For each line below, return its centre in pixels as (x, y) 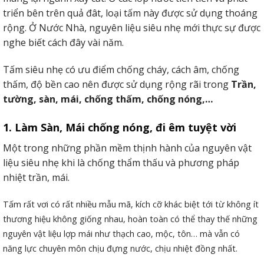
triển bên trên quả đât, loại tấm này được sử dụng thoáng (130, 13)
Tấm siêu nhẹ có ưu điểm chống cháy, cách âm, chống (121, 69)
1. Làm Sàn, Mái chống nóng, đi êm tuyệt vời (120, 127)
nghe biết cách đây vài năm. (63, 43)
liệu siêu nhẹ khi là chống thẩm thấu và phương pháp (121, 162)
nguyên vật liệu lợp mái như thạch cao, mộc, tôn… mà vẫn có (121, 234)
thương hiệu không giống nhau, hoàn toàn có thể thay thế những (130, 219)
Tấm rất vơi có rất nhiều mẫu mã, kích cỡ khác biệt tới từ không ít (131, 204)
